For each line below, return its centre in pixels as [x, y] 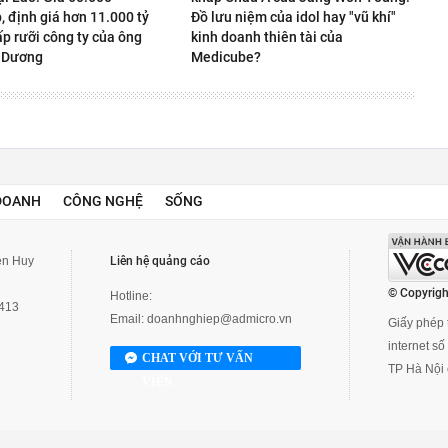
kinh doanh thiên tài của [267, 37]
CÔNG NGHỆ [103, 201]
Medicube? [226, 57]
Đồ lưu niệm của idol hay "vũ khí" [293, 17]
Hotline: [131, 296]
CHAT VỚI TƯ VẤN [197, 358]
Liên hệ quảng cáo [160, 261]
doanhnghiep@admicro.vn [219, 319]
